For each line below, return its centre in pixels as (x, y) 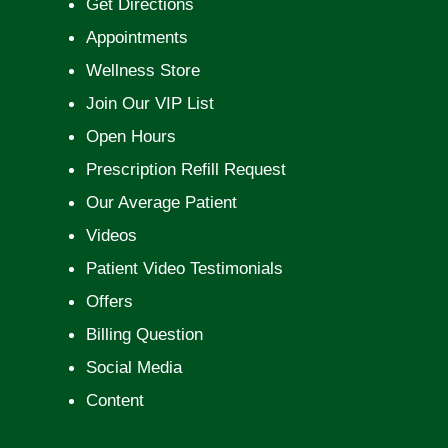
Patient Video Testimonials (184, 268)
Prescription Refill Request (185, 169)
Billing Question (144, 334)
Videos (111, 235)
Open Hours (130, 136)
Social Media (133, 367)
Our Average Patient (161, 202)
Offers (109, 301)
